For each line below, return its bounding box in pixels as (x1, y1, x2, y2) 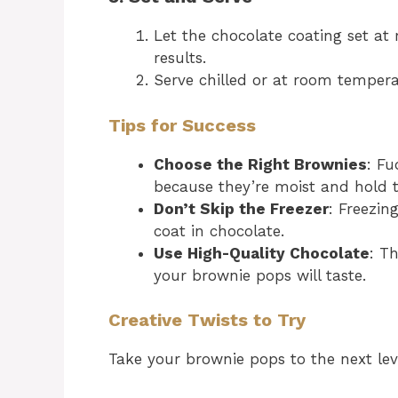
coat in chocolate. (154, 221, 284, 240)
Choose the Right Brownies (154, 155, 367, 173)
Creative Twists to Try (108, 309, 306, 330)
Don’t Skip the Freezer (154, 199, 329, 218)
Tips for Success (108, 114, 256, 136)
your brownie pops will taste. (154, 266, 366, 284)
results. (154, 49, 206, 67)
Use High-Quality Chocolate (154, 243, 370, 262)
